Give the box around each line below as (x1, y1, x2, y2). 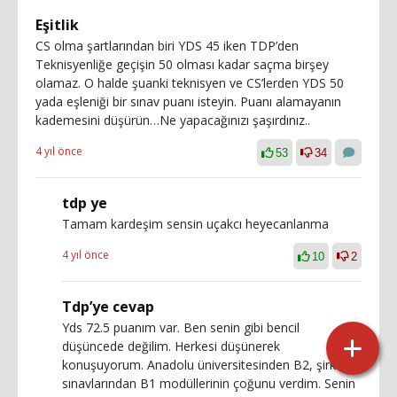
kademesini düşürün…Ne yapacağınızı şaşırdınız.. (35, 111, 310, 128)
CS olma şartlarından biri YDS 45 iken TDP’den (35, 36, 299, 54)
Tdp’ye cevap (62, 296, 154, 316)
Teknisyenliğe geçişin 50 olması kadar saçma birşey (35, 55, 329, 73)
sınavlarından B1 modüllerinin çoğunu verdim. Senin (62, 374, 355, 392)
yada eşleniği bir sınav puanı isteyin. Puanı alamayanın (35, 92, 341, 110)
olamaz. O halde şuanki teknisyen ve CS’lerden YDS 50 (35, 74, 344, 91)
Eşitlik (35, 14, 79, 35)
